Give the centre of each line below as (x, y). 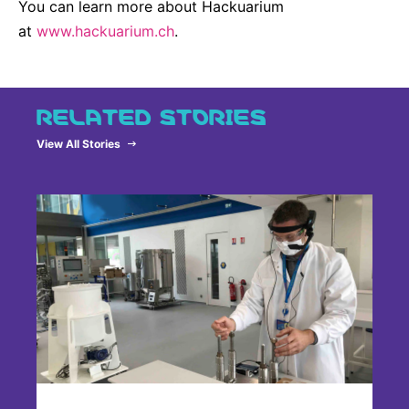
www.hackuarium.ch (105, 31)
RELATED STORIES (152, 114)
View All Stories (83, 144)
